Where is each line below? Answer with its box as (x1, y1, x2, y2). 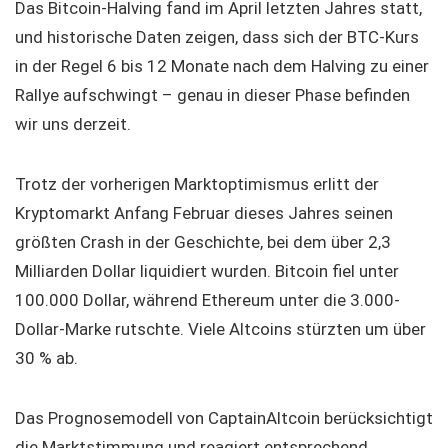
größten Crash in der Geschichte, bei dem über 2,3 (15, 232, 391, 252)
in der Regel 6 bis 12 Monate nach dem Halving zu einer (15, 56, 429, 76)
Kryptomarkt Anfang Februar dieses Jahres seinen (15, 203, 393, 223)
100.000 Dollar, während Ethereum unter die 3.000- (15, 290, 400, 310)
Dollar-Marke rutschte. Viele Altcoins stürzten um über (15, 319, 426, 339)
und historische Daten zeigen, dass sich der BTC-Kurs (15, 27, 419, 47)
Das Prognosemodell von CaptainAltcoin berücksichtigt (15, 408, 433, 428)
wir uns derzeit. (15, 114, 131, 134)
